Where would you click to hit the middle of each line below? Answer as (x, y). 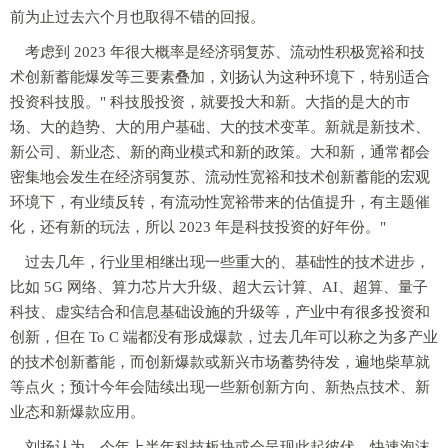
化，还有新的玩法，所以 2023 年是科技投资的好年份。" (198, 227)
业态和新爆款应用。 (77, 412)
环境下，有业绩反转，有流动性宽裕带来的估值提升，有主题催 (220, 202)
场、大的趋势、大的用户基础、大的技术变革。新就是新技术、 (220, 127)
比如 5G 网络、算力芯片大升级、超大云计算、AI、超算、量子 (219, 287)
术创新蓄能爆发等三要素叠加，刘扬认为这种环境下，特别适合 (220, 77)
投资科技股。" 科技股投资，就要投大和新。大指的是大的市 (210, 102)
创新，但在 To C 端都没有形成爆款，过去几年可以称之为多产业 (224, 337)
